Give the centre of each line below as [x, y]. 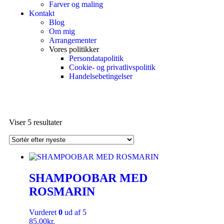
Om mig [62, 31]
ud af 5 [74, 212]
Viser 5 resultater [35, 122]
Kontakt [42, 13]
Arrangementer [73, 40]
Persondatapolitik [96, 58]
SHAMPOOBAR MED [88, 178]
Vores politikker [74, 49]
